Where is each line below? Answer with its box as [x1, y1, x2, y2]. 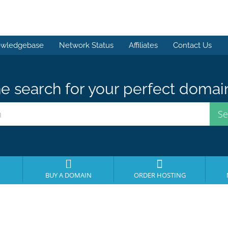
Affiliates [129, 41, 158, 50]
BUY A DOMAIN [45, 171, 92, 180]
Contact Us [173, 41, 212, 50]
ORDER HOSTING [133, 171, 186, 180]
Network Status [59, 41, 113, 50]
